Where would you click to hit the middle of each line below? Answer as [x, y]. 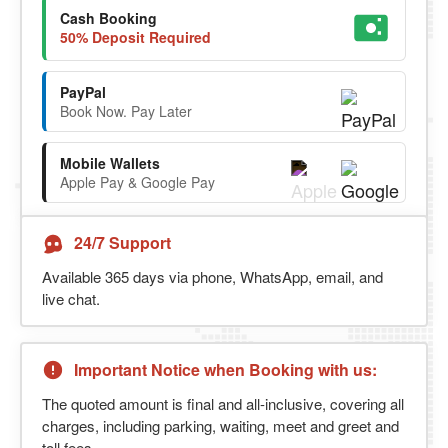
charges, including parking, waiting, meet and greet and [220, 425]
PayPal [83, 91]
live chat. [71, 298]
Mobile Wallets [110, 162]
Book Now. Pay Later [126, 110]
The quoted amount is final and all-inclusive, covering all [223, 403]
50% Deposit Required [135, 37]
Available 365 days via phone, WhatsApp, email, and [212, 276]
